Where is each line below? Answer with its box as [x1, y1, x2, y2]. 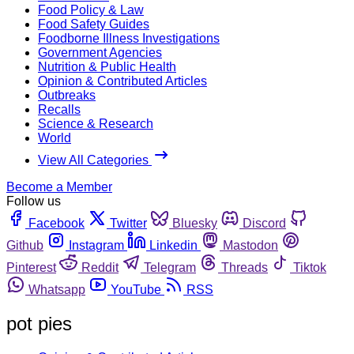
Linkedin [149, 238, 198, 252]
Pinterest [6, 260, 56, 274]
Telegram [144, 260, 196, 274]
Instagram [69, 238, 124, 252]
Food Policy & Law [38, 2, 144, 17]
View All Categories [38, 153, 152, 167]
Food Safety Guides [38, 17, 149, 31]
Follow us [6, 194, 61, 208]
